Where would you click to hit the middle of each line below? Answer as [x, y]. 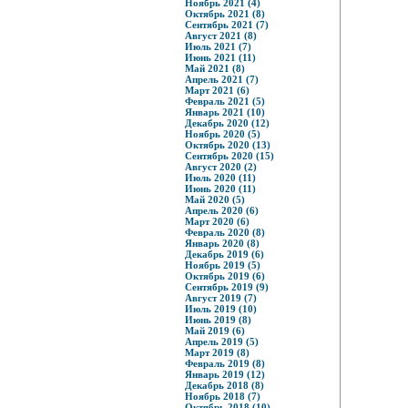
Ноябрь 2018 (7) [222, 396]
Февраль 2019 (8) [224, 363]
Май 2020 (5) [214, 199]
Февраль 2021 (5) [224, 101]
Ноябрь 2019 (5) [222, 265]
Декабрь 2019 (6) [224, 254]
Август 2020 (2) [220, 167]
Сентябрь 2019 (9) [226, 287]
